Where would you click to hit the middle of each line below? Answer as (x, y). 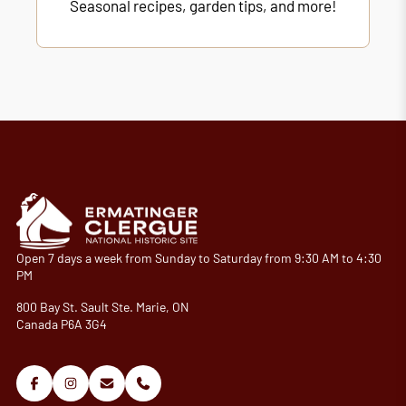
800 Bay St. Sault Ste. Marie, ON (102, 307)
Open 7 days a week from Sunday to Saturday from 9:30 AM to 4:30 (198, 258)
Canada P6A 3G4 (61, 324)
